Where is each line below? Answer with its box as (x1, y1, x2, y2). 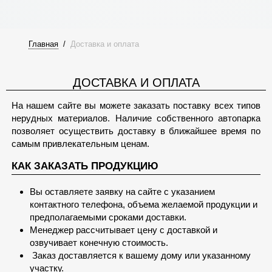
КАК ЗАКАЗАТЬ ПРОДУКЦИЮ (11, 160, 158, 171)
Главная (29, 39, 58, 49)
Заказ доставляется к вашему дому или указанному (32, 250, 251, 260)
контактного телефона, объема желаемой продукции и (29, 199, 257, 209)
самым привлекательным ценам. (11, 138, 149, 149)
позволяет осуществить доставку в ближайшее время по (11, 126, 261, 136)
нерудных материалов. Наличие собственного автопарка (11, 113, 261, 123)
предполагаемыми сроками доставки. (29, 211, 186, 222)
